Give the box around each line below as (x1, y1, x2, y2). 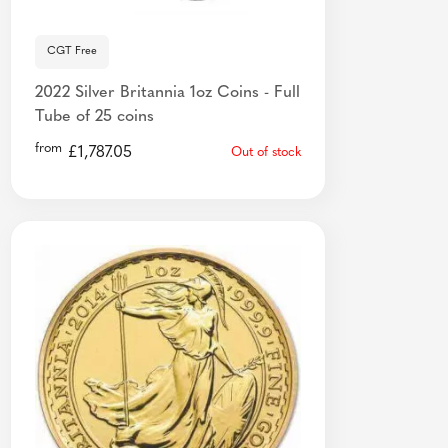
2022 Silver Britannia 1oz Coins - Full (35, 84, 300, 101)
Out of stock (230, 145, 301, 159)
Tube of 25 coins (35, 108, 154, 125)
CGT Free (47, 45, 97, 57)
